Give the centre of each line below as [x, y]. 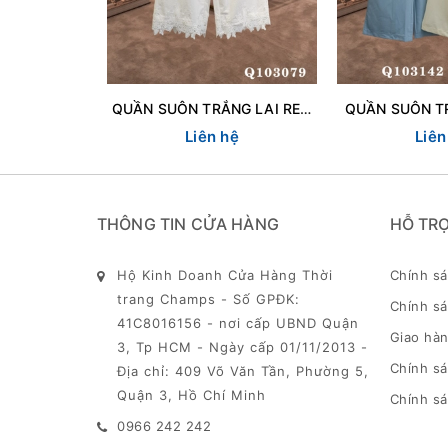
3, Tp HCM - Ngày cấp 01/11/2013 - [242, 346]
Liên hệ [212, 136]
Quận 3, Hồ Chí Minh [191, 394]
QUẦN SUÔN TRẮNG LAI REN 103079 [306, 108]
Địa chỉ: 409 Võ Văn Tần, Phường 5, [243, 370]
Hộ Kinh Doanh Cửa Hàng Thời [225, 274]
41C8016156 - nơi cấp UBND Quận [238, 322]
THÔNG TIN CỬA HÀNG [188, 223]
